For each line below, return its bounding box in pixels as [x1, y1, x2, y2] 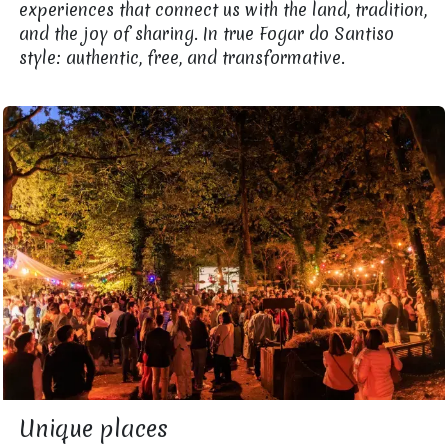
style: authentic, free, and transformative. [19, 45, 346, 69]
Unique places [19, 413, 176, 445]
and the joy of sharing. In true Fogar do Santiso [19, 21, 395, 45]
